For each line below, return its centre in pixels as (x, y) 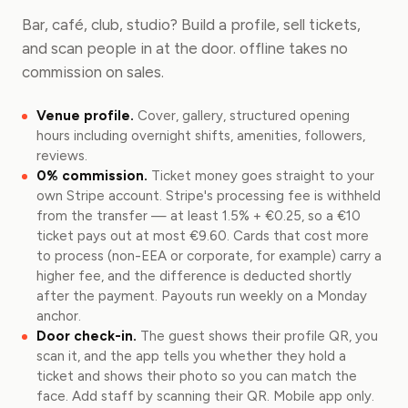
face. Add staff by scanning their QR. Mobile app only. (205, 396)
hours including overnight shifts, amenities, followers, (201, 136)
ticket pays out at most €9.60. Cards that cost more (203, 236)
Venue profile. (85, 116)
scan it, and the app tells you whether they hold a (191, 356)
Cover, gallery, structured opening (244, 116)
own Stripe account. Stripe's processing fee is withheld (209, 196)
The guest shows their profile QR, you (259, 336)
